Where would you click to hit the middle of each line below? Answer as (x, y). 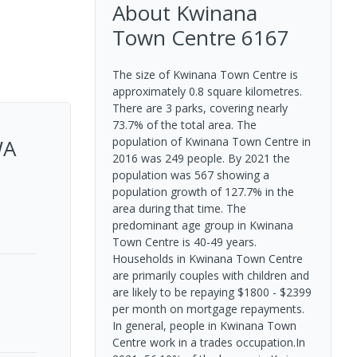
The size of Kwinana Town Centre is (205, 75)
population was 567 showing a (190, 175)
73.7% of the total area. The (184, 125)
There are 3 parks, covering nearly (200, 108)
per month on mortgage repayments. (208, 309)
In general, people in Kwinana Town (204, 326)
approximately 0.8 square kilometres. (207, 91)
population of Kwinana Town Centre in (211, 141)
